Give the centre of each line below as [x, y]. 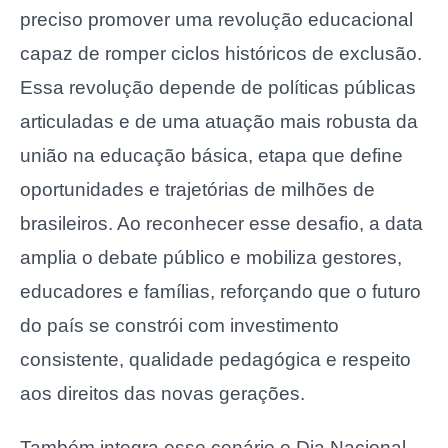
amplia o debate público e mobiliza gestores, [211, 257]
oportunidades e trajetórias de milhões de [197, 189]
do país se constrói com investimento [179, 325]
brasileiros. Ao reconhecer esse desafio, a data [221, 223]
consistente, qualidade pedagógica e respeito [215, 359]
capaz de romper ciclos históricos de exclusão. [221, 53]
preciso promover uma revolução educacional [216, 19]
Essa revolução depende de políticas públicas [218, 87]
